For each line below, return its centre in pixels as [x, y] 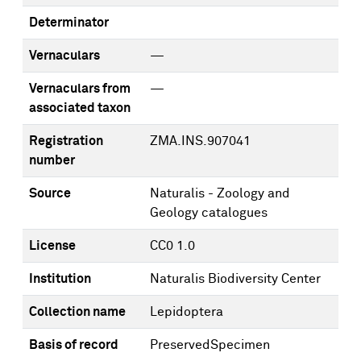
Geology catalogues [209, 213]
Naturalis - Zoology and [220, 193]
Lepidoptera [187, 312]
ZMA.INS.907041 [200, 141]
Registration [66, 141]
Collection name [77, 312]
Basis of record [74, 345]
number [52, 160]
